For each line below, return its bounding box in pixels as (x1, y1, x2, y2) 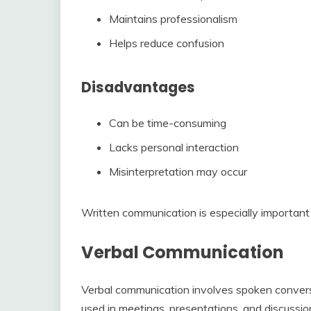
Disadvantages (81, 76, 195, 97)
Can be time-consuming (109, 115, 226, 130)
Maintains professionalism (109, 11, 237, 26)
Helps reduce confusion (109, 35, 224, 50)
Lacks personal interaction (109, 140, 239, 154)
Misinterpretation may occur (109, 164, 247, 178)
